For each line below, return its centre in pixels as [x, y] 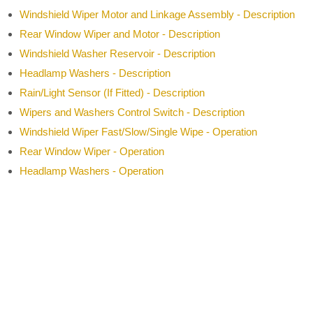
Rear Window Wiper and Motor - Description [120, 34]
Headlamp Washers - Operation [92, 171]
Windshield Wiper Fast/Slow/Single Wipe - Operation [138, 132]
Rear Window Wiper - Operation [92, 152]
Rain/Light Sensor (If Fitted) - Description [112, 93]
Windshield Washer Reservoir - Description [117, 54]
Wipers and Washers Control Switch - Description [132, 112]
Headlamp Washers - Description [95, 73]
